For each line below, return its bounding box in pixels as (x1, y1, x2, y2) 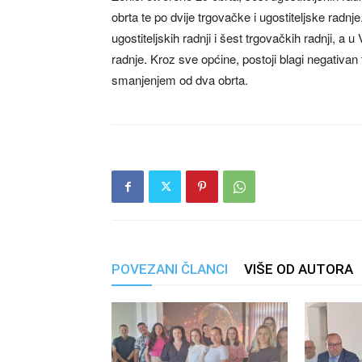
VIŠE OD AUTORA (244, 261, 353, 277)
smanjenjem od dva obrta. (112, 71, 248, 88)
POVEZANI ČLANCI (112, 261, 228, 277)
